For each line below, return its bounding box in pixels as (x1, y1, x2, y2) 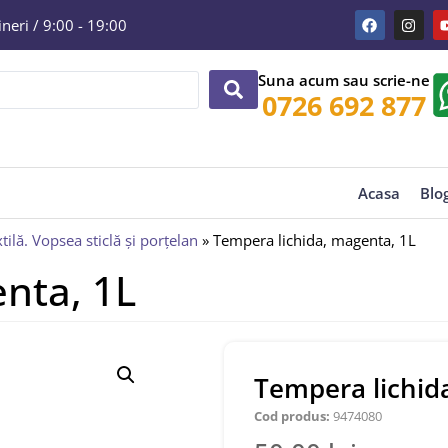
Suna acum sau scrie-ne (257, 70, 430, 90)
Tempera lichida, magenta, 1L (213, 230, 416, 251)
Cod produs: (254, 407, 330, 426)
